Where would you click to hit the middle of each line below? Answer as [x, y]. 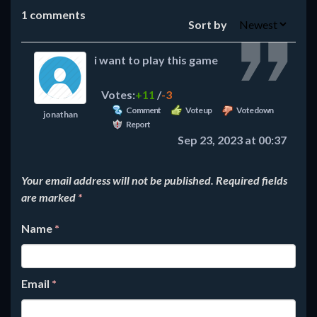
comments [57, 15]
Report [138, 124]
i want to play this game [156, 60]
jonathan [60, 114]
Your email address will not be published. [117, 180]
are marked [50, 197]
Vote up [198, 110]
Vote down [255, 110]
